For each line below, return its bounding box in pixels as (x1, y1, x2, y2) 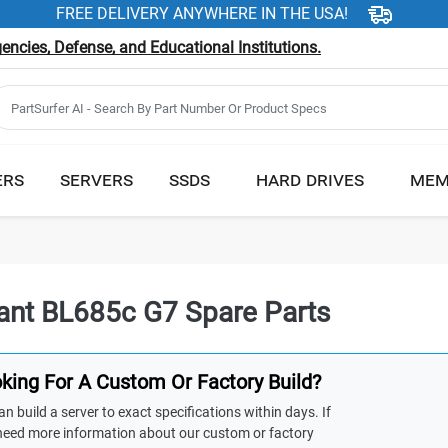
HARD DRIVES (256, 166, 364, 191)
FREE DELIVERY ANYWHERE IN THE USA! (56, 4, 348, 23)
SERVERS (60, 166, 133, 191)
